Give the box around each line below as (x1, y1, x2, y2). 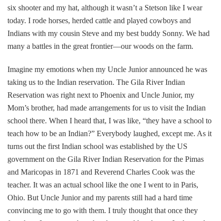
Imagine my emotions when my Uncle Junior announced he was (7, 65, 207, 74)
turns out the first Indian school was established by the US (7, 142, 187, 150)
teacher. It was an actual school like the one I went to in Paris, (7, 180, 198, 189)
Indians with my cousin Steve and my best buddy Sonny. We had (7, 29, 210, 37)
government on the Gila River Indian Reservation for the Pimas (7, 154, 204, 163)
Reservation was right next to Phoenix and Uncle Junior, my (7, 90, 194, 99)
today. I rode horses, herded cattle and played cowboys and (7, 16, 191, 25)
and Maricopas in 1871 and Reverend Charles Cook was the (7, 167, 195, 176)
